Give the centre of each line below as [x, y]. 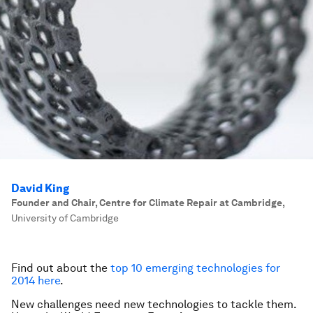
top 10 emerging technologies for [195, 268]
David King [40, 188]
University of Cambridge [65, 218]
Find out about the [61, 268]
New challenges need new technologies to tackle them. [154, 304]
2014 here [36, 281]
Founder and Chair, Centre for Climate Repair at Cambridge [147, 203]
